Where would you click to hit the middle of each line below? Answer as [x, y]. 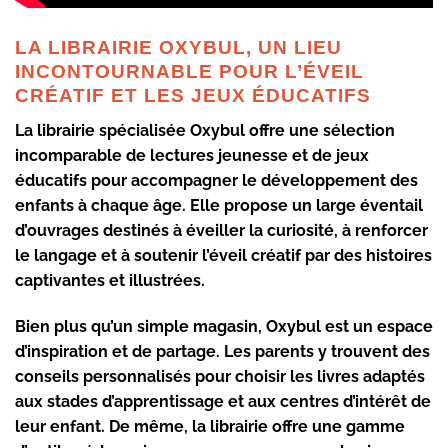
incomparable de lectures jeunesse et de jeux [192, 155]
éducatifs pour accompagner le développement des [216, 180]
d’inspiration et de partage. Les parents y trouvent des [222, 351]
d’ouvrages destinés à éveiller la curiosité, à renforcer [221, 230]
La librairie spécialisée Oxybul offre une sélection [205, 130]
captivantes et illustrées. [110, 280]
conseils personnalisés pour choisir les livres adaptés [220, 376]
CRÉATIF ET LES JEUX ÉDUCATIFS [193, 96]
